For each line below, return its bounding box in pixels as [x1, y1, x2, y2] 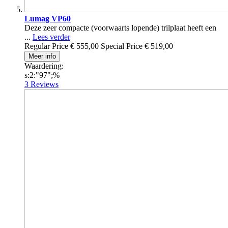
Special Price [101, 42, 142, 51]
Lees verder [33, 33, 70, 42]
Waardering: [24, 62, 64, 71]
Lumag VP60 [24, 14, 71, 23]
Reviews [31, 80, 59, 89]
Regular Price [24, 42, 68, 51]
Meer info [28, 52, 56, 61]
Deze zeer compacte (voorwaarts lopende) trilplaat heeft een [24, 23, 216, 33]
